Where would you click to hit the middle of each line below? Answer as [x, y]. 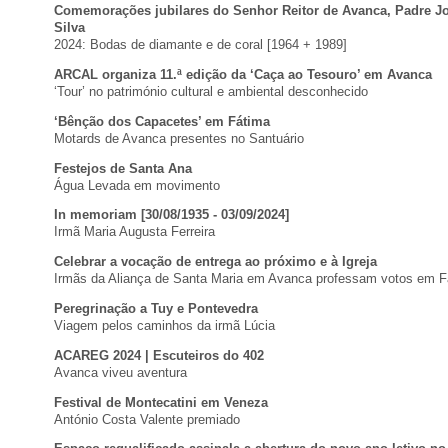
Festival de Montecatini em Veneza [161, 402]
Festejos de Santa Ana [123, 168]
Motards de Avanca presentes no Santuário [179, 138]
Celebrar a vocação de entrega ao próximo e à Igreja [215, 262]
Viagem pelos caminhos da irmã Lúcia [164, 325]
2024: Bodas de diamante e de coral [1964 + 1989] [200, 45]
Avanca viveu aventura [120, 372]
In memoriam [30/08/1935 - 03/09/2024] [171, 215]
